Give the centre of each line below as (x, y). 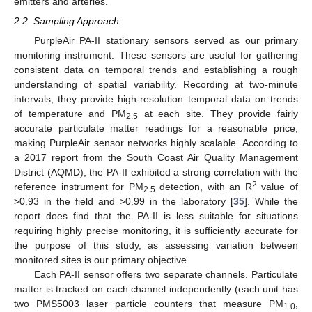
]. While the (271, 201)
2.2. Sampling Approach (67, 21)
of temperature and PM (70, 113)
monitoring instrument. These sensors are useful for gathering (156, 55)
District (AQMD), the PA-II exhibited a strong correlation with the (156, 172)
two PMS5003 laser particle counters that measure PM (149, 303)
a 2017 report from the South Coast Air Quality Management (156, 157)
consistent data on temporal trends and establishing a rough (156, 69)
